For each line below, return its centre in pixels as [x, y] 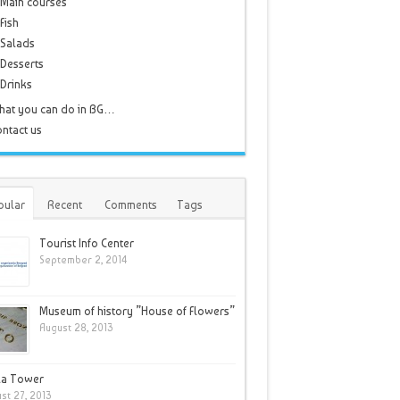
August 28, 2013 [76, 328]
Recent [64, 205]
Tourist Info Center [86, 243]
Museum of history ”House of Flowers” [137, 311]
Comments [130, 205]
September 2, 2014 [83, 260]
